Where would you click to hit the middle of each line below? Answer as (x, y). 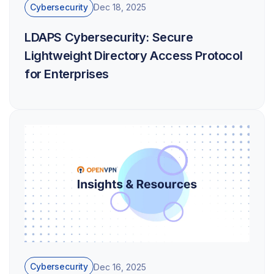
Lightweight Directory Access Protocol (134, 55)
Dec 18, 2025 (120, 7)
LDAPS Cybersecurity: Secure (109, 37)
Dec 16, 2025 (120, 267)
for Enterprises (67, 74)
